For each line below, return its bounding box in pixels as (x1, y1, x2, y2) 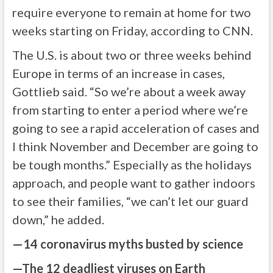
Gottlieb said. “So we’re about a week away (12, 84, 246, 99)
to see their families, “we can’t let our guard (12, 194, 249, 208)
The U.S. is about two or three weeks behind (12, 48, 252, 62)
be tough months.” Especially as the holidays (12, 157, 252, 172)
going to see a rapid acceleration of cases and (12, 121, 260, 135)
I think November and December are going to (12, 139, 258, 154)
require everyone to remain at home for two (12, 5, 251, 19)
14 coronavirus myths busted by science (23, 236, 243, 251)
